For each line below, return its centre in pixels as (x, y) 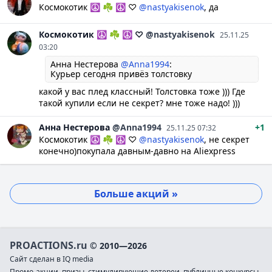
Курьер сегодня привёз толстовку (121, 73)
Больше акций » (136, 193)
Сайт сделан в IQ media (52, 259)
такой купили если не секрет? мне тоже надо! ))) (139, 103)
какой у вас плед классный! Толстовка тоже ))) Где (142, 91)
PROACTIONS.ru (49, 245)
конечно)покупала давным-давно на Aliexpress (137, 151)
